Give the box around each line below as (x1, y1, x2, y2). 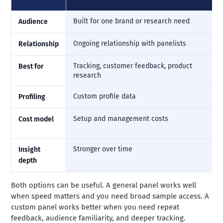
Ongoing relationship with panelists (73, 39, 187, 48)
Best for (18, 62, 44, 71)
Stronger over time (73, 145, 133, 154)
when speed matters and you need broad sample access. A (11, 192, 210, 201)
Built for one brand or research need (73, 17, 190, 26)
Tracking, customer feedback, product (73, 62, 193, 71)
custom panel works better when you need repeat (11, 203, 180, 212)
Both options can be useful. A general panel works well (11, 181, 197, 190)
